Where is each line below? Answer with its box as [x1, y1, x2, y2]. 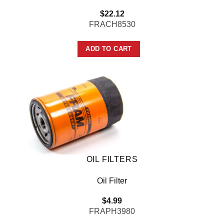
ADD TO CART [85, 44, 132, 52]
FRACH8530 [88, 19, 135, 28]
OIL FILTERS [86, 154, 138, 163]
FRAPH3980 [89, 207, 135, 216]
